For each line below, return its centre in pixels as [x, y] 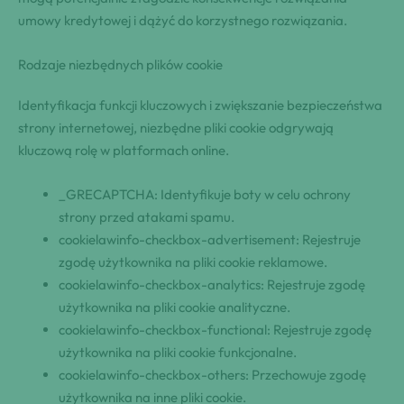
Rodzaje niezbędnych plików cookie [120, 65]
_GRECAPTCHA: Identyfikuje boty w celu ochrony [205, 195]
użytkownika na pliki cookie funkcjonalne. [178, 353]
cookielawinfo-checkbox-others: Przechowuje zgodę [212, 375]
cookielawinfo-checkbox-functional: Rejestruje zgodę [215, 330]
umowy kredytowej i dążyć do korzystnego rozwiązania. [183, 21]
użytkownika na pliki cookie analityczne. [174, 308]
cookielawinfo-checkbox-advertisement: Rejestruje [210, 240]
